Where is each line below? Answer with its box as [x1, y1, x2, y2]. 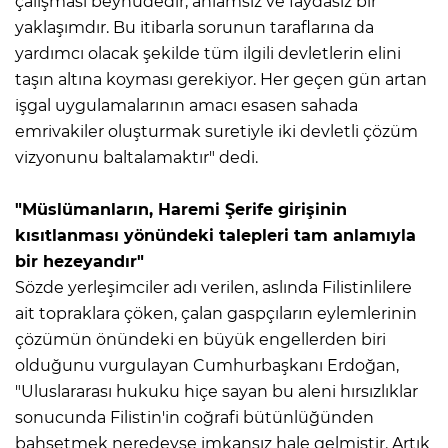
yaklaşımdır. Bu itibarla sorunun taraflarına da [15, 17, 374, 37]
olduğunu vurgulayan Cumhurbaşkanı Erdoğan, [15, 355, 399, 375]
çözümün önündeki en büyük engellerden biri [15, 329, 386, 349]
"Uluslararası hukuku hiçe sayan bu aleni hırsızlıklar [15, 381, 418, 401]
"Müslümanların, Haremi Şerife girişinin [15, 199, 347, 219]
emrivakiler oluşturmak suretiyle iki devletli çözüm [15, 121, 418, 141]
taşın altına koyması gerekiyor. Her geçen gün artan [15, 69, 427, 89]
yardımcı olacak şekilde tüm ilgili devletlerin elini [15, 43, 401, 63]
